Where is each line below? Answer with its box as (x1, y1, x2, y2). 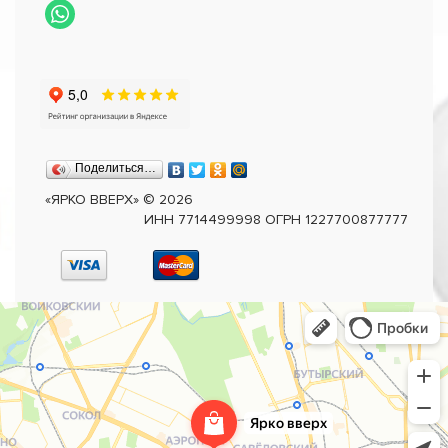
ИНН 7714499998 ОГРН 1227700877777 (144, 210, 408, 228)
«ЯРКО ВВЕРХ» (45, 190, 139, 208)
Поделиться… (75, 161, 156, 176)
